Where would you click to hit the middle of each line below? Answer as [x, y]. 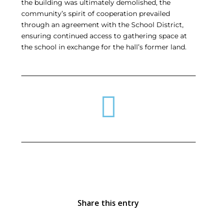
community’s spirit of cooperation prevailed [95, 14]
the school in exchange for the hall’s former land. [104, 47]
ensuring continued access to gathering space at [104, 36]
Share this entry [108, 203]
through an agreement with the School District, [102, 25]
